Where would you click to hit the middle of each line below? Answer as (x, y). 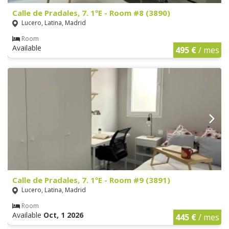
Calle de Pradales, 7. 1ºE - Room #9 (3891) (91, 180)
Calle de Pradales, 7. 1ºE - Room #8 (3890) (91, 13)
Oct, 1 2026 (63, 215)
